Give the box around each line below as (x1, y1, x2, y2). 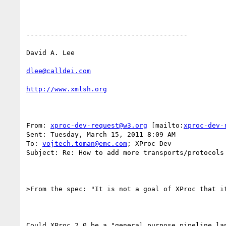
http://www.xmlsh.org (26, 85, 107, 93)
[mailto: (147, 121, 184, 129)
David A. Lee (26, 48, 75, 56)
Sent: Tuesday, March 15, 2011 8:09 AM (26, 130, 176, 138)
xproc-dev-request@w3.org (50, 121, 147, 129)
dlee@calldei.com (26, 67, 91, 75)
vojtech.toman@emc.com (42, 139, 127, 147)
